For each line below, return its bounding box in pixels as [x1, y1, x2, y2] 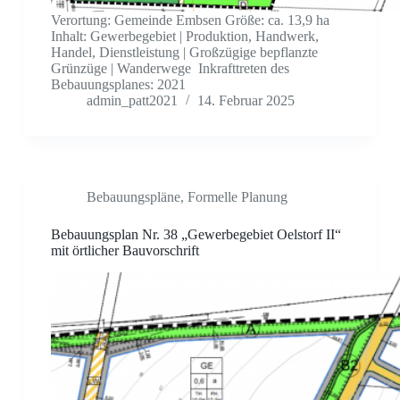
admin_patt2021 [86, 93, 178, 109]
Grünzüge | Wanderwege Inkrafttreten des [50, 61, 289, 77]
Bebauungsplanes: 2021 [50, 77, 186, 93]
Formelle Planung [187, 189, 287, 205]
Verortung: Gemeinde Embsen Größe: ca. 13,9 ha [50, 12, 329, 29]
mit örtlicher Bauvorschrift [50, 243, 199, 259]
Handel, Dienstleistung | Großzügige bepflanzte [50, 45, 318, 61]
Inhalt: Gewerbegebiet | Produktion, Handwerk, [50, 29, 319, 45]
